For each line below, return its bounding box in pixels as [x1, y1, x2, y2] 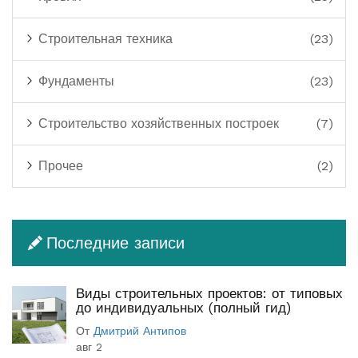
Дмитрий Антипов [93, 324, 186, 337]
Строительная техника [34, 30, 173, 46]
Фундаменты [34, 73, 114, 89]
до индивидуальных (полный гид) [76, 299, 291, 316]
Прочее [34, 157, 83, 173]
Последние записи [46, 233, 185, 253]
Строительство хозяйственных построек [34, 115, 279, 131]
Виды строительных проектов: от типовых [76, 284, 343, 301]
